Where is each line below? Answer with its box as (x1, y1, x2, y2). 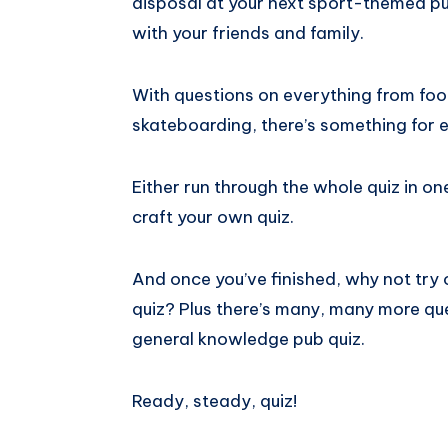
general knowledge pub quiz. (132, 328, 365, 350)
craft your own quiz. (132, 206, 294, 228)
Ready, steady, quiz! (132, 390, 297, 412)
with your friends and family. (132, 22, 364, 44)
